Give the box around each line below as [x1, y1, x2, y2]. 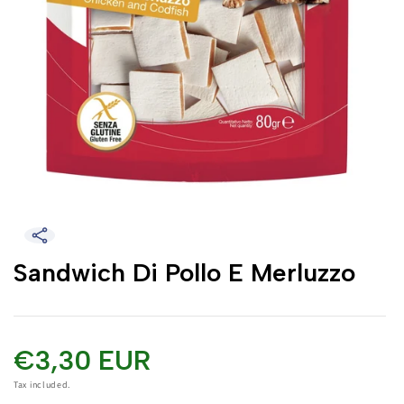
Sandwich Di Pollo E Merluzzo [14, 257, 355, 288]
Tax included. [14, 379, 71, 390]
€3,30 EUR [14, 344, 151, 377]
